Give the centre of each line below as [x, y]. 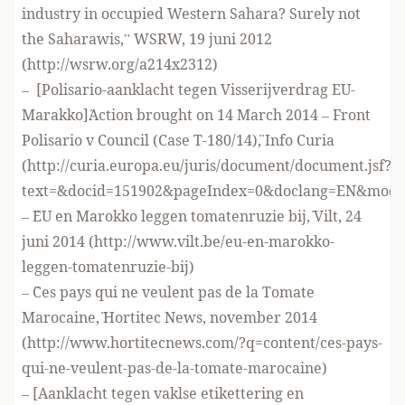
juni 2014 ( [58, 241]
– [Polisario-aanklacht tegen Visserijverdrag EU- [188, 89]
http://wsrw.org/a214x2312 [120, 64]
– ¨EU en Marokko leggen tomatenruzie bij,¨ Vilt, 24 [192, 216]
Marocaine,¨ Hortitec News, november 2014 [170, 317]
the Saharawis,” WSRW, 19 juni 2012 [147, 39]
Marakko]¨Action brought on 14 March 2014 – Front [196, 115]
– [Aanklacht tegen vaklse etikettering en [163, 393]
